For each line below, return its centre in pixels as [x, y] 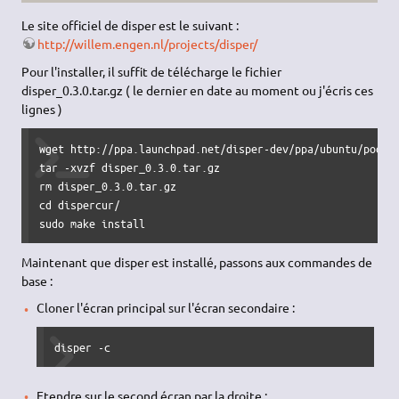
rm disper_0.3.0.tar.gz [108, 185]
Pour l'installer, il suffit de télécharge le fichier [152, 72]
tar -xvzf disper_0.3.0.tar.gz [130, 167]
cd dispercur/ [80, 204]
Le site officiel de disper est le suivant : [130, 25]
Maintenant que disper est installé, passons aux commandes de [197, 261]
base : [37, 280]
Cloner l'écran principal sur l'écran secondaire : [165, 308]
